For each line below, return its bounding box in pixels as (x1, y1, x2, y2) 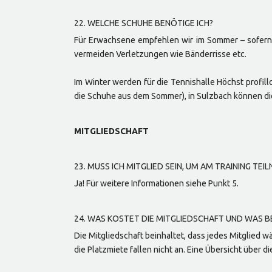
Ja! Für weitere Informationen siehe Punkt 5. (74, 178, 239, 188)
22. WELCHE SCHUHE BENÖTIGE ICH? (74, 18, 213, 28)
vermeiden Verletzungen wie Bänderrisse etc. (74, 49, 246, 59)
